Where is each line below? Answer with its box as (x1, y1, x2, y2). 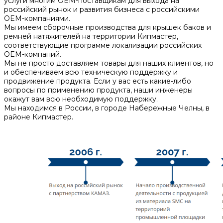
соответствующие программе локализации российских (4, 40, 202, 50)
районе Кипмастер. (4, 112, 73, 121)
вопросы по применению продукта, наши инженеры (4, 85, 193, 95)
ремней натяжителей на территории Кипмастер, (4, 31, 178, 41)
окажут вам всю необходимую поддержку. (4, 94, 158, 104)
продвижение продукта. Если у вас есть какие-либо (4, 76, 191, 86)
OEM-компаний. (4, 49, 61, 59)
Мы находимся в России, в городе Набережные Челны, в (4, 103, 210, 112)
